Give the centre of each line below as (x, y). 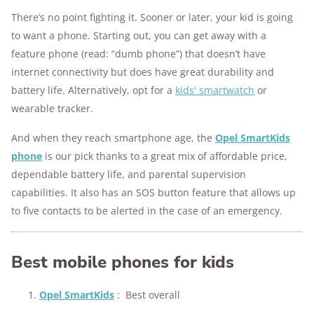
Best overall (153, 295)
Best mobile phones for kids (123, 262)
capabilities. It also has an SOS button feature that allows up (153, 192)
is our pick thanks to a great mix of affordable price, (165, 156)
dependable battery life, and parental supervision (129, 174)
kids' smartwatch (215, 90)
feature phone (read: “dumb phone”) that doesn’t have (138, 54)
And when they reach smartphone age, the (113, 138)
